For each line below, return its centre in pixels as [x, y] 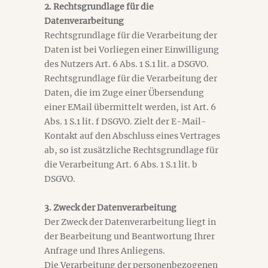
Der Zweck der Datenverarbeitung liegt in [130, 222]
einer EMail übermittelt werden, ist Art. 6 [130, 107]
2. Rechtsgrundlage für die [99, 7]
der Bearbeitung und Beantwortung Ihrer [130, 236]
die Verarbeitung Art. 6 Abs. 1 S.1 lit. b [121, 165]
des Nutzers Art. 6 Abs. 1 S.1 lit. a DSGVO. [127, 64]
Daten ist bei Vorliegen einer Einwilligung [132, 50]
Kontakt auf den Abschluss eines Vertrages [132, 136]
